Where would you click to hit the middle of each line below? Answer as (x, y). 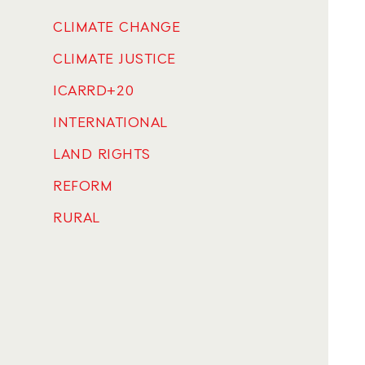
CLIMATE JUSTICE (114, 59)
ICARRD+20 (94, 91)
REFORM (83, 187)
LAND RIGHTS (102, 155)
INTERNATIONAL (110, 123)
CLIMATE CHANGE (117, 28)
